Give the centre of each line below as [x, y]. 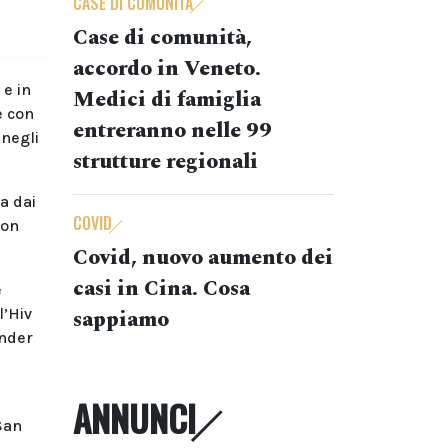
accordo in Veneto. [167, 69]
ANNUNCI [134, 418]
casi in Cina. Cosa [161, 289]
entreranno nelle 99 [172, 131]
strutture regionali [165, 162]
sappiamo [121, 320]
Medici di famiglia [167, 100]
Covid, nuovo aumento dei [203, 258]
